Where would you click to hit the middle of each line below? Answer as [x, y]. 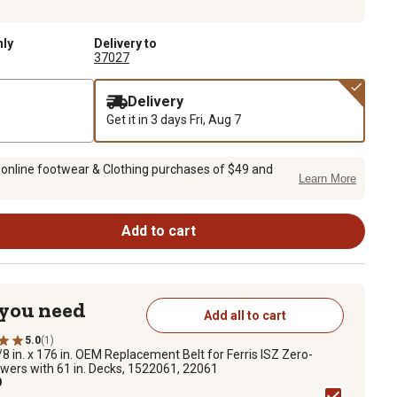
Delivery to [125, 43]
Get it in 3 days [148, 119]
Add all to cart [245, 315]
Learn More [327, 179]
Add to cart [158, 230]
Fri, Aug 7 [215, 119]
